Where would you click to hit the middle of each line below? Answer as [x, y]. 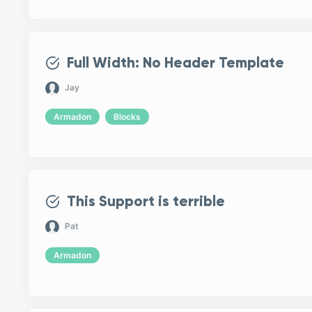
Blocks [127, 116]
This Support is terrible [146, 201]
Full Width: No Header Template [175, 62]
